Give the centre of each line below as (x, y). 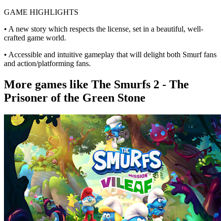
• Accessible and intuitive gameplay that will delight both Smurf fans (110, 54)
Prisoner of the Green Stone (75, 97)
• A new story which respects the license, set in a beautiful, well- (104, 29)
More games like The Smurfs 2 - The (96, 84)
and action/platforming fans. (47, 63)
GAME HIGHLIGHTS (41, 12)
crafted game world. (35, 37)
